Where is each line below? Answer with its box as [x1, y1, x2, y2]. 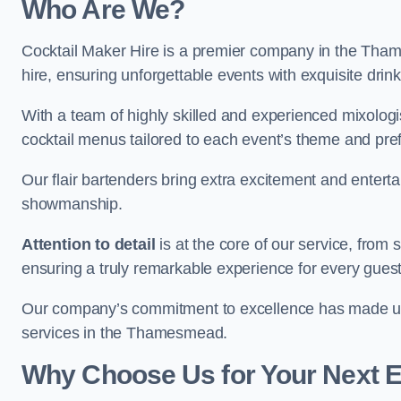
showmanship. [21, 195, 123, 213]
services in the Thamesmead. [21, 324, 228, 342]
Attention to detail [21, 235, 156, 253]
